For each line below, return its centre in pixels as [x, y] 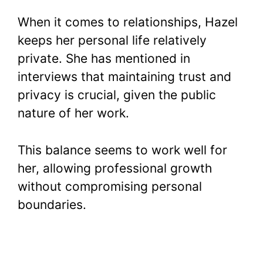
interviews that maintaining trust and [124, 77]
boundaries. [52, 204]
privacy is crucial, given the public [117, 95]
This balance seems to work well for [122, 150]
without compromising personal [110, 186]
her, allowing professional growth [115, 168]
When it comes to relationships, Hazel [128, 22]
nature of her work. [73, 113]
